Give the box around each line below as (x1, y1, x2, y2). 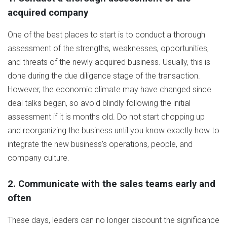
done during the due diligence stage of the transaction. (8, 71, 200, 81)
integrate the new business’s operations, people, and (8, 139, 193, 149)
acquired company (8, 7, 88, 19)
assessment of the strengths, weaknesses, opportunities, (8, 44, 209, 54)
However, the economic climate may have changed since (8, 85, 211, 95)
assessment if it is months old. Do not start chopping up (8, 112, 205, 122)
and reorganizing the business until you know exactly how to (8, 126, 219, 136)
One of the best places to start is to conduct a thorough (8, 30, 205, 40)
